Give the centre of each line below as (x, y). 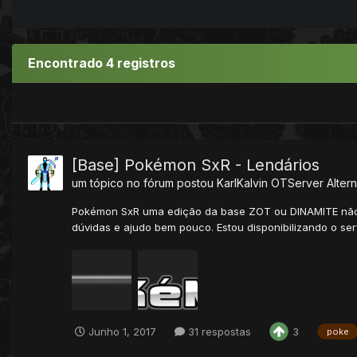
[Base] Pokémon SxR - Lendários (196, 165)
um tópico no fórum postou (144, 182)
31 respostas (218, 331)
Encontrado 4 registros (102, 63)
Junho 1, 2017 (122, 331)
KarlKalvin (242, 182)
